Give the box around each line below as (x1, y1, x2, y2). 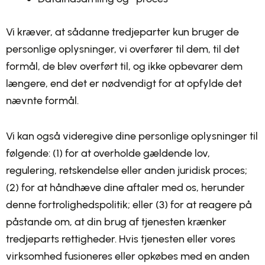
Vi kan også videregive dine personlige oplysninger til (6, 130, 258, 143)
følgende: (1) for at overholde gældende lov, (6, 147, 210, 160)
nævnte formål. (6, 93, 79, 107)
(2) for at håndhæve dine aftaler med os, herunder (6, 181, 245, 194)
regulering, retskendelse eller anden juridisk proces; (6, 164, 247, 177)
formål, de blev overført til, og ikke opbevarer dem (6, 59, 243, 73)
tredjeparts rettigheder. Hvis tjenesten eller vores (6, 232, 235, 245)
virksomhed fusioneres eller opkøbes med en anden (6, 250, 250, 263)
